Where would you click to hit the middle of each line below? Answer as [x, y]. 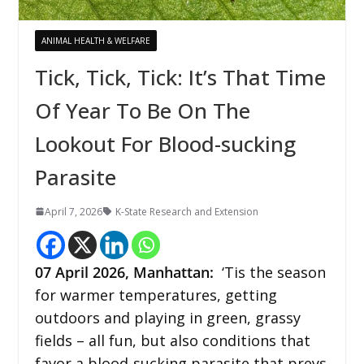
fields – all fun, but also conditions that [172, 340]
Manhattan [171, 272]
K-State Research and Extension [186, 211]
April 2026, [94, 272]
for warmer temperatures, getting [156, 295]
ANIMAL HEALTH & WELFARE [95, 40]
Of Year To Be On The [142, 110]
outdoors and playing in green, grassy [167, 317]
